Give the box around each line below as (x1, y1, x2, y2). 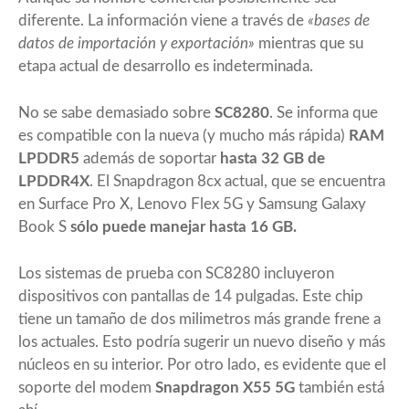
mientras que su (255, 35, 363, 51)
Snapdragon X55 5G (155, 379, 299, 395)
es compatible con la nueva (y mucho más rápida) (18, 127, 349, 143)
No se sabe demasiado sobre (18, 104, 215, 121)
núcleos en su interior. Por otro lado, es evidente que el (18, 356, 386, 372)
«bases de (308, 12, 370, 28)
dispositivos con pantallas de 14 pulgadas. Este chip (18, 288, 363, 304)
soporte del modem (18, 379, 155, 395)
